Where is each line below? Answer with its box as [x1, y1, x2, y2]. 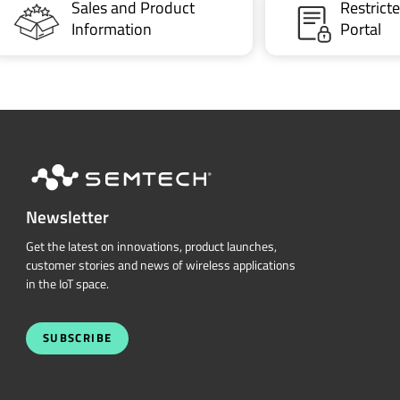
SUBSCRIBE [42, 329, 112, 347]
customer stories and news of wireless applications [25, 255, 296, 276]
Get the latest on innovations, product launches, [25, 237, 277, 257]
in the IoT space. [25, 274, 109, 295]
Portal [339, 17, 381, 42]
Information [71, 17, 152, 42]
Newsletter [25, 203, 109, 230]
